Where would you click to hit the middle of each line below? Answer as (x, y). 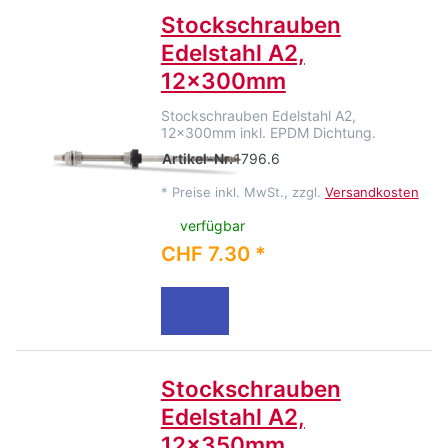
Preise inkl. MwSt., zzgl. (248, 191)
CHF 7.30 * (213, 254)
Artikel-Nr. (197, 158)
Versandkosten (371, 191)
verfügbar (213, 226)
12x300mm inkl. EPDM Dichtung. (268, 132)
